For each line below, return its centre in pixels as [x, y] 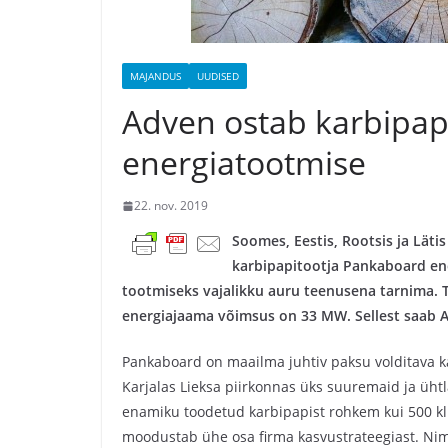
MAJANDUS [155, 76]
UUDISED [218, 76]
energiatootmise [244, 162]
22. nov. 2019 [171, 205]
